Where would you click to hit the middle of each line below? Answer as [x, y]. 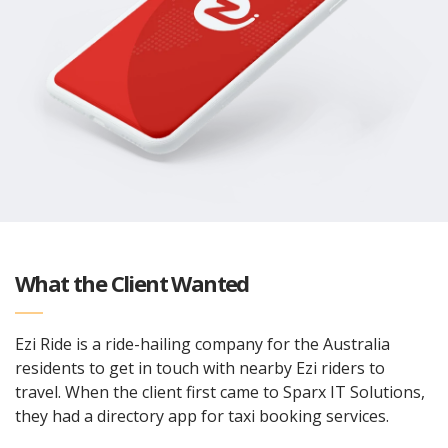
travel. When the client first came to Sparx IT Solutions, [220, 391]
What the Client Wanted [132, 282]
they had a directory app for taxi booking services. [202, 415]
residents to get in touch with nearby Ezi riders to [200, 367]
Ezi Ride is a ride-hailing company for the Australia [202, 343]
